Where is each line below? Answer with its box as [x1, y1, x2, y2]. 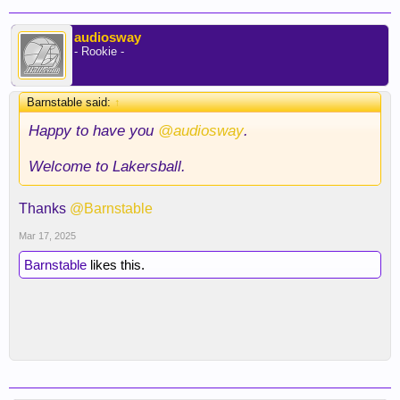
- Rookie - [74, 45, 124, 58]
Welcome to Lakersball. [29, 157, 186, 175]
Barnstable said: [27, 96, 114, 109]
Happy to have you [29, 121, 158, 139]
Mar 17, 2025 [19, 230, 76, 241]
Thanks [19, 201, 70, 216]
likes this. [87, 257, 145, 272]
